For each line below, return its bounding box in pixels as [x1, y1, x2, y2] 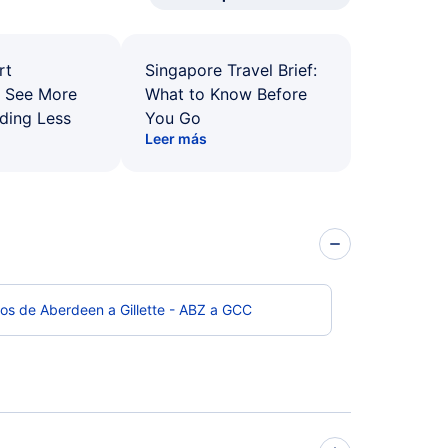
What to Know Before [145, 84, 307, 104]
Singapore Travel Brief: [145, 60, 317, 80]
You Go [145, 108, 201, 128]
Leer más [145, 130, 207, 147]
